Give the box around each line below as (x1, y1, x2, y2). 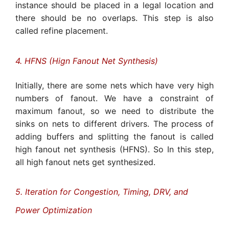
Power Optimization (15, 205, 92, 216)
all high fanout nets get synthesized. (15, 156, 155, 167)
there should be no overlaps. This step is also (15, 13, 214, 24)
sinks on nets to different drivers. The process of (15, 118, 214, 129)
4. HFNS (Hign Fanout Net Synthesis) (15, 55, 158, 66)
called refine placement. (15, 26, 108, 36)
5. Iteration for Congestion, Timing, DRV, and (15, 187, 188, 197)
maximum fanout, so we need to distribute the (15, 105, 214, 116)
